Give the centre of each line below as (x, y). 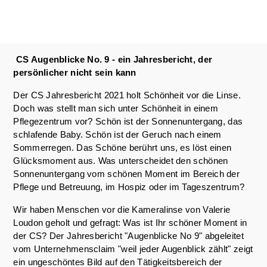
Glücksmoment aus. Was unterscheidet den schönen (121, 161)
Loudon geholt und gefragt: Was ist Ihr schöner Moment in (130, 223)
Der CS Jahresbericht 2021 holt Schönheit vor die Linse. (127, 95)
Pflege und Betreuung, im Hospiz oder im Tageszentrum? (130, 187)
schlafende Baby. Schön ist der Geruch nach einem (117, 134)
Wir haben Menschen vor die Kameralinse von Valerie (122, 209)
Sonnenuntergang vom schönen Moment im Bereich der (127, 174)
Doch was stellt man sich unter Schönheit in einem (116, 108)
